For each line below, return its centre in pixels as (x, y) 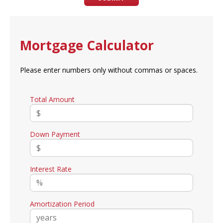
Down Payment (55, 134)
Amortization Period (62, 204)
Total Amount (52, 100)
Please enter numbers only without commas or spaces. (109, 70)
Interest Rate (51, 169)
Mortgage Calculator (87, 46)
